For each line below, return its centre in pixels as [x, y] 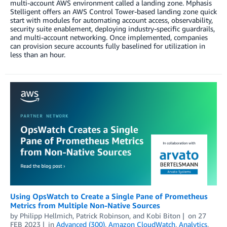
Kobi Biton [163, 215]
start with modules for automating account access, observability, [111, 20]
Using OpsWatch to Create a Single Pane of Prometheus [109, 196]
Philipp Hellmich [46, 215]
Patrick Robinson [103, 215]
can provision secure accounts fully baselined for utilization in [108, 46]
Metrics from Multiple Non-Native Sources [85, 205]
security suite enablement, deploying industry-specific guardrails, [112, 28]
